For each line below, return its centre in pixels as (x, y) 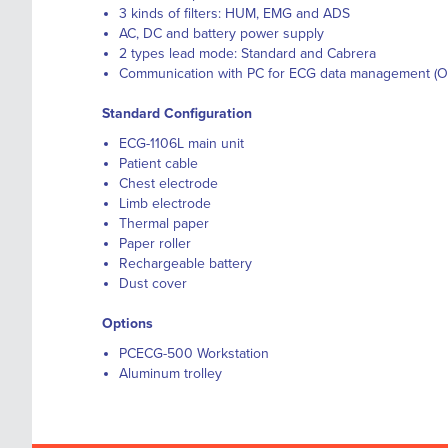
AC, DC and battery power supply (221, 33)
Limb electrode (165, 203)
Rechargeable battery (185, 263)
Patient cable (158, 163)
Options (127, 323)
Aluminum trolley (170, 373)
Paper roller (155, 243)
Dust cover (153, 283)
